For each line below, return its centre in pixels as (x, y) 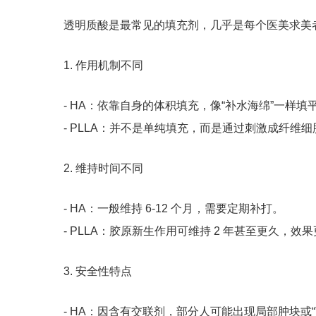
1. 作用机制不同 (103, 66)
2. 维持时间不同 (103, 169)
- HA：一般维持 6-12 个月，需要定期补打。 (174, 209)
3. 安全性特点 (98, 272)
